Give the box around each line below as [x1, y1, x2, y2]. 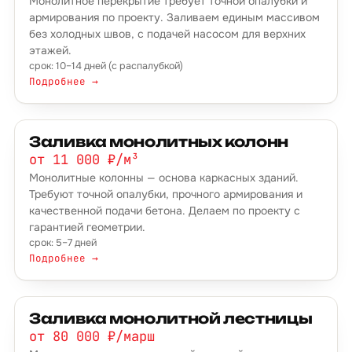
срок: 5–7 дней [29, 236, 97, 249]
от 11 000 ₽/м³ [29, 151, 139, 168]
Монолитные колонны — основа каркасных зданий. [29, 170, 299, 185]
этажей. [29, 43, 71, 57]
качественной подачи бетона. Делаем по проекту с [29, 203, 300, 218]
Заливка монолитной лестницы [29, 310, 313, 327]
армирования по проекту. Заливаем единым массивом [29, 10, 320, 24]
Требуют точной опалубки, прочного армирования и [29, 187, 302, 201]
